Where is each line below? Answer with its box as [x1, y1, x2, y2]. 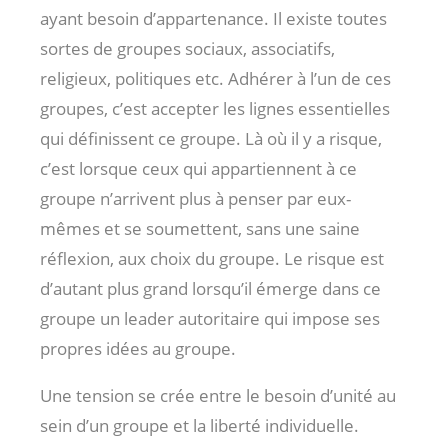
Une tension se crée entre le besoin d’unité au [40, 384, 396, 408]
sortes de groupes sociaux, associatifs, [40, 37, 335, 61]
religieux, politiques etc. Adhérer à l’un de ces [40, 67, 391, 91]
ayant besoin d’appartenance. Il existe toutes [40, 7, 387, 31]
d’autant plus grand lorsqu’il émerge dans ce [40, 277, 381, 301]
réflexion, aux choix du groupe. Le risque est [40, 247, 384, 271]
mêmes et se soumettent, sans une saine [40, 217, 360, 241]
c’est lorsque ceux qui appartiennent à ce [40, 157, 357, 181]
